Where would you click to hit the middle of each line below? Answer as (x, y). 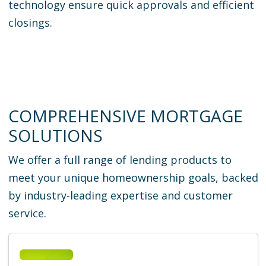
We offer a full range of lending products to (120, 160)
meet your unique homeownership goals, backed (133, 178)
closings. (30, 23)
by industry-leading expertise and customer (120, 196)
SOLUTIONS (55, 136)
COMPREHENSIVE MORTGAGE (125, 116)
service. (27, 213)
